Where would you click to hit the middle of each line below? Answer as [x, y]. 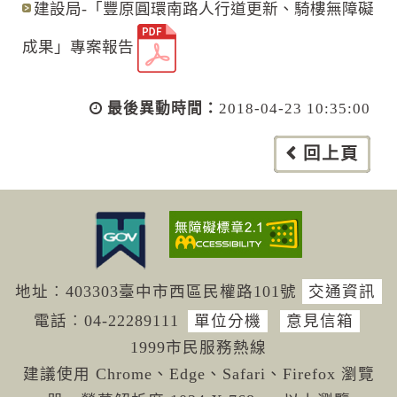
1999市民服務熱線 [198, 348]
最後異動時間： [163, 108]
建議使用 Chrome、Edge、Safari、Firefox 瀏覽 [198, 374]
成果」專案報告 [78, 47]
